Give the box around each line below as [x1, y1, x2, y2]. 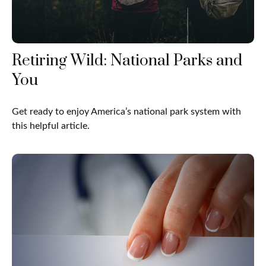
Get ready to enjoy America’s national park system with [12, 106, 241, 116]
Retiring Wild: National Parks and [12, 50, 242, 71]
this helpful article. [12, 121, 90, 131]
